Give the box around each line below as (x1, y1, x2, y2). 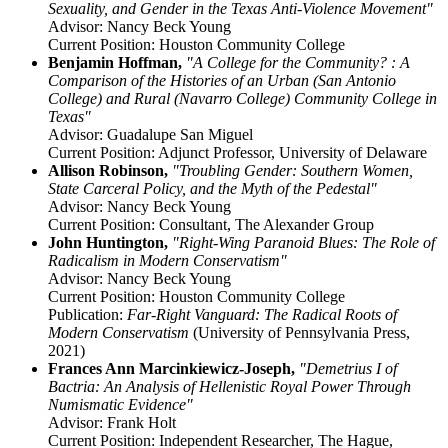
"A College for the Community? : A (186, 54, 410, 72)
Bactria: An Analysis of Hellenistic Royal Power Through (48, 378, 411, 396)
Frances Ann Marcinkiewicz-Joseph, (48, 360, 295, 378)
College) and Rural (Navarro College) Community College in (48, 90, 437, 108)
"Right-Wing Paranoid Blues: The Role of (172, 234, 435, 252)
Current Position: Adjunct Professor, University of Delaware (48, 144, 427, 162)
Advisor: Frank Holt (48, 414, 176, 432)
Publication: (48, 306, 127, 324)
